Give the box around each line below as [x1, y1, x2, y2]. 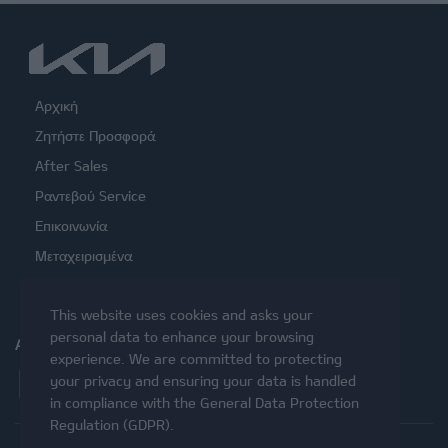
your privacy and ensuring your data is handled [50, 372, 356, 389]
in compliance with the [50, 394, 200, 411]
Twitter [131, 365, 242, 403]
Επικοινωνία [35, 217, 107, 234]
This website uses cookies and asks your [50, 306, 313, 323]
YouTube [171, 365, 299, 403]
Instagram [91, 365, 245, 403]
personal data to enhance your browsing [50, 328, 314, 345]
